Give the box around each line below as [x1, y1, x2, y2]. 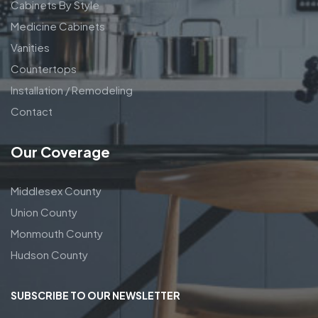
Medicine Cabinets [11, 19, 105, 33]
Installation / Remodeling [11, 83, 133, 97]
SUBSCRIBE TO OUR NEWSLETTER [11, 289, 180, 302]
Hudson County [11, 248, 88, 262]
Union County [11, 205, 77, 219]
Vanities [11, 40, 50, 55]
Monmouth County [11, 226, 103, 241]
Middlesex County [11, 184, 102, 198]
